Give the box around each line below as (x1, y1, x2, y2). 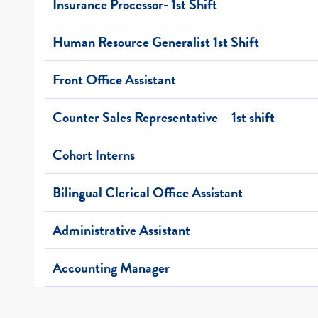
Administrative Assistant (53, 219, 190, 241)
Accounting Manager (53, 256, 170, 278)
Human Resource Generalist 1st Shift (53, 31, 259, 53)
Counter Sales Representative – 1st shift (53, 106, 275, 128)
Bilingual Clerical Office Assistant (53, 181, 243, 203)
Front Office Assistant (53, 68, 176, 90)
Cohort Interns (53, 143, 135, 165)
